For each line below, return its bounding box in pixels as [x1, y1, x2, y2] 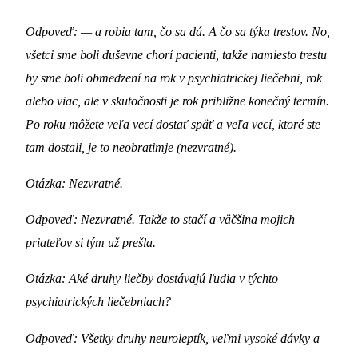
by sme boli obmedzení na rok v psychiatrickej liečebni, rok [26, 70, 322, 86]
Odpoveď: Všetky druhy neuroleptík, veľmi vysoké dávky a [26, 330, 320, 346]
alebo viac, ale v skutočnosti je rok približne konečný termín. [26, 93, 329, 109]
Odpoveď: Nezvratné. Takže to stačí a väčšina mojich [26, 212, 295, 228]
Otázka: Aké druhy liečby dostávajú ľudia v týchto [26, 271, 278, 287]
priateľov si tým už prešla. [26, 235, 156, 251]
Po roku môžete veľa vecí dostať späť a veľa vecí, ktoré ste [26, 116, 320, 132]
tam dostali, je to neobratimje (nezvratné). [26, 139, 237, 155]
